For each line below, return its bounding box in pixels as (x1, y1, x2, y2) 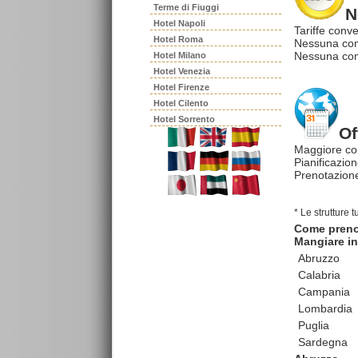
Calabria (298, 268, 340, 281)
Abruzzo (298, 251, 340, 265)
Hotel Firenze (153, 82, 209, 92)
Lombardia (298, 301, 352, 315)
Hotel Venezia (153, 66, 210, 76)
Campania (298, 284, 350, 298)
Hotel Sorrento (153, 114, 215, 124)
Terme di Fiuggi (153, 2, 219, 12)
